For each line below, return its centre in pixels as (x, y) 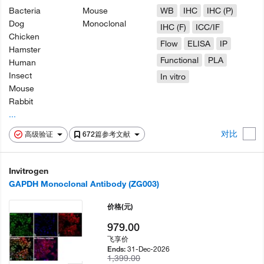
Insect (20, 75)
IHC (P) (220, 11)
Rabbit (21, 101)
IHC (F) (173, 27)
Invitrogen (29, 171)
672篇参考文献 (107, 134)
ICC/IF (207, 27)
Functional (179, 60)
